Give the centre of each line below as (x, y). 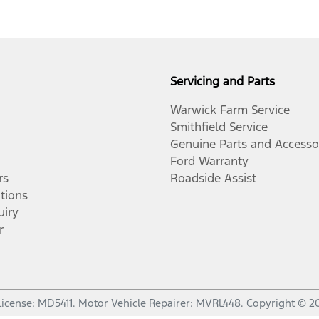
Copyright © (278, 303)
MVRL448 (218, 303)
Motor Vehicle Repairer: (137, 303)
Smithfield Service (219, 127)
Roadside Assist (213, 178)
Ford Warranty (209, 161)
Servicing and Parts (223, 81)
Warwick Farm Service (230, 110)
